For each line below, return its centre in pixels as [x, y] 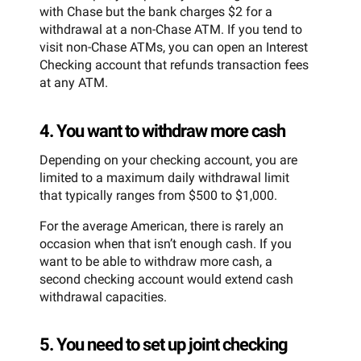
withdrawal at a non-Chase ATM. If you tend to [171, 29]
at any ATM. [74, 82]
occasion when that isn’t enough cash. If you [166, 243]
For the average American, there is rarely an [162, 226]
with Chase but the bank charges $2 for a [156, 11]
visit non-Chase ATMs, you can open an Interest [174, 47]
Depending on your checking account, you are [168, 160]
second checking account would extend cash [166, 279]
